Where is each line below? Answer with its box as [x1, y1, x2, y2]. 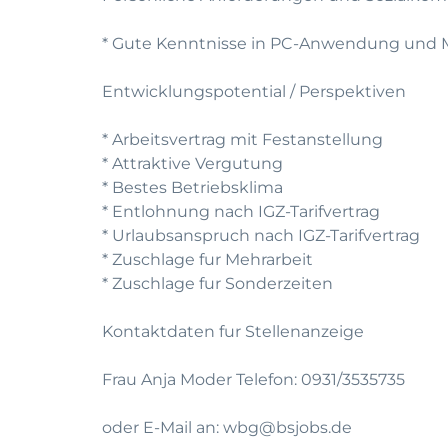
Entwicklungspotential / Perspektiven [102, 82, 406, 101]
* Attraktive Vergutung [102, 154, 283, 173]
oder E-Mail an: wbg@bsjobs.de [102, 418, 352, 437]
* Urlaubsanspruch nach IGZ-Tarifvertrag [102, 226, 420, 245]
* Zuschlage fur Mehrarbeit [102, 250, 313, 269]
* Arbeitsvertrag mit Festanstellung [102, 130, 383, 149]
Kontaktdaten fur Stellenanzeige [102, 322, 364, 341]
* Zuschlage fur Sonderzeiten [102, 274, 333, 293]
